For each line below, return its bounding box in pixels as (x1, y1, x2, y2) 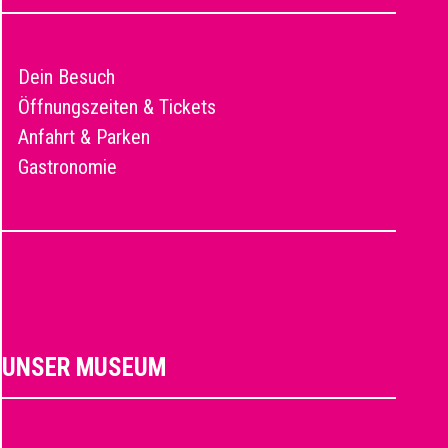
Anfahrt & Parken (18, 124, 150, 149)
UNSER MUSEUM (2, 352, 166, 382)
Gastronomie (18, 154, 117, 179)
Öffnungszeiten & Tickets (18, 94, 216, 119)
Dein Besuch (18, 64, 115, 89)
